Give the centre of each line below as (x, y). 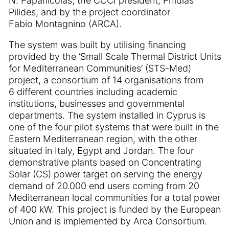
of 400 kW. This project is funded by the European (115, 209)
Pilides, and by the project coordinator (89, 12)
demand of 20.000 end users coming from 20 (104, 186)
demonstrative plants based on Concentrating (105, 162)
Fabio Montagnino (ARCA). (65, 24)
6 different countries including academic (93, 92)
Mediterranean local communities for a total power (114, 198)
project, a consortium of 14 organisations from (106, 80)
